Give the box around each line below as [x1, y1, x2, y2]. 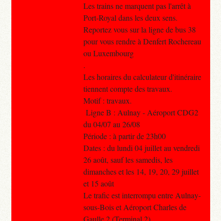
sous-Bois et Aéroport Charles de [83, 201, 186, 212]
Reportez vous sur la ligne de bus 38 [83, 24, 196, 35]
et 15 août [83, 178, 114, 188]
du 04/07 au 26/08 [83, 118, 140, 129]
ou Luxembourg [83, 47, 134, 58]
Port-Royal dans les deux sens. [83, 12, 178, 23]
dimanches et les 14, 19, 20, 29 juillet [83, 166, 199, 177]
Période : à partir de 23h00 [83, 130, 166, 141]
